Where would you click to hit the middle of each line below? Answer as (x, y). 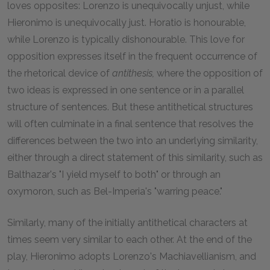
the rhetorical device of (60, 73)
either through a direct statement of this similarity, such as (135, 158)
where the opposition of (209, 73)
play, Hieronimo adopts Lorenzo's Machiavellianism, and (132, 256)
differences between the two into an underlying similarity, (133, 141)
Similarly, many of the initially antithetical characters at (127, 223)
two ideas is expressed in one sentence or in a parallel (126, 90)
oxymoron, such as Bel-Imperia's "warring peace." (115, 191)
